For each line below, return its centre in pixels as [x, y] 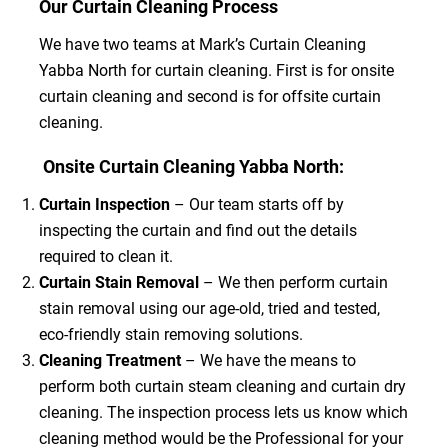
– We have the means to [270, 360]
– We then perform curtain [295, 282]
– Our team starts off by [256, 204]
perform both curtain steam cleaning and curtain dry [222, 386]
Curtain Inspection [104, 204]
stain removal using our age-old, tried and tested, [209, 308]
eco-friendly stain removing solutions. [170, 334]
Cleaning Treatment [111, 360]
